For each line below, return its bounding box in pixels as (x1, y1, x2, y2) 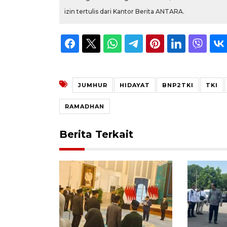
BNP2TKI (162, 81, 194, 89)
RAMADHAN (65, 102, 104, 110)
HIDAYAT (120, 81, 150, 89)
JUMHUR (78, 81, 107, 89)
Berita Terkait (59, 128, 133, 140)
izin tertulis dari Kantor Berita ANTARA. (64, 7, 184, 15)
